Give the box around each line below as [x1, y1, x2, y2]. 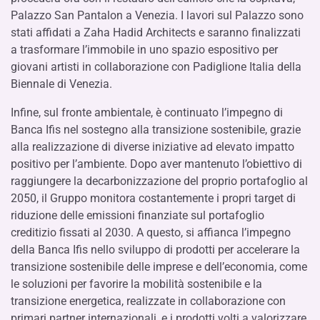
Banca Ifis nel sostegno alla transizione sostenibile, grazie [11, 123, 301, 136]
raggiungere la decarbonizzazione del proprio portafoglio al [11, 174, 308, 188]
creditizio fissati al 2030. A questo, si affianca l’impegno [11, 226, 291, 239]
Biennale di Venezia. [11, 77, 112, 91]
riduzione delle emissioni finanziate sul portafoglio [11, 209, 264, 222]
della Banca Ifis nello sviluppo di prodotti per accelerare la [11, 243, 300, 256]
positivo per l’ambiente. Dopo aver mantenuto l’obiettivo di [11, 157, 302, 171]
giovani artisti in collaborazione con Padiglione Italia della [11, 60, 301, 74]
